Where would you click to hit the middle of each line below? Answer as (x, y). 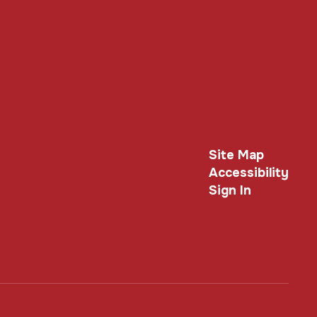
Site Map (236, 155)
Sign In (230, 190)
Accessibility (248, 172)
